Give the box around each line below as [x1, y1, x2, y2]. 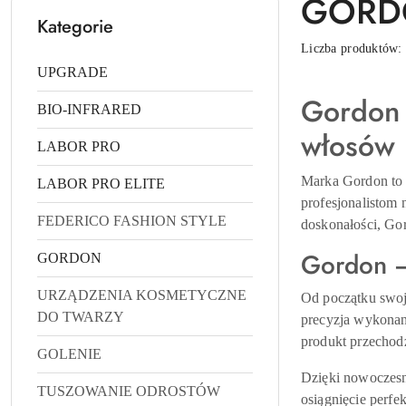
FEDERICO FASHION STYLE [37, 213, 227, 229]
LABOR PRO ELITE [37, 176, 165, 192]
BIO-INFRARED [37, 101, 141, 118]
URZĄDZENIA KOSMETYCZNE [37, 287, 246, 304]
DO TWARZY [37, 309, 124, 325]
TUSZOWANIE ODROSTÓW [37, 383, 220, 400]
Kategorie [37, 14, 113, 41]
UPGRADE [37, 64, 108, 81]
